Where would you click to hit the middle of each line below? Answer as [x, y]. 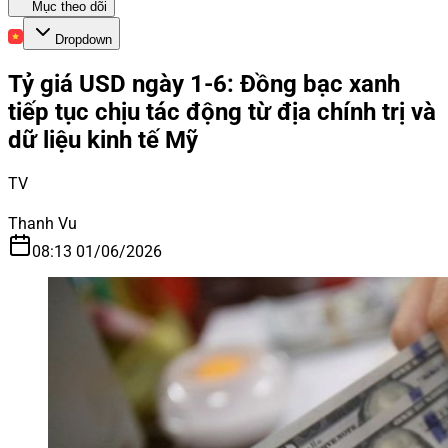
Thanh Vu [42, 223]
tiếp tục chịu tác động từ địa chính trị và [222, 111]
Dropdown [83, 39]
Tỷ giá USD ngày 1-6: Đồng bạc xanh [204, 83]
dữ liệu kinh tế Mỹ [103, 139]
